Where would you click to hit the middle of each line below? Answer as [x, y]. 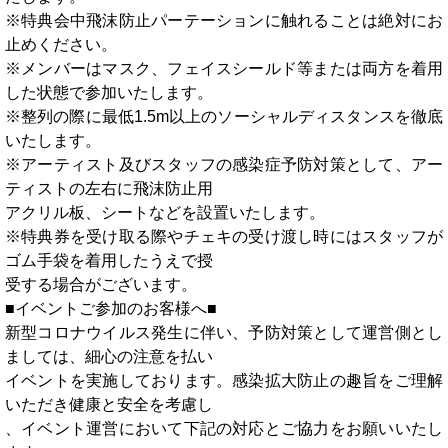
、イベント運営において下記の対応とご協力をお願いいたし [224, 428]
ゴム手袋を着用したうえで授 [109, 260]
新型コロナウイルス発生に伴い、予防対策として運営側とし [224, 332]
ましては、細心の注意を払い [109, 356]
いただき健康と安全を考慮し [109, 404]
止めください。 [61, 44]
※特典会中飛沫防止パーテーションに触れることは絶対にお [224, 20]
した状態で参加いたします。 [109, 92]
